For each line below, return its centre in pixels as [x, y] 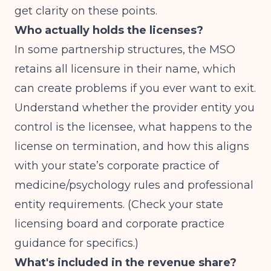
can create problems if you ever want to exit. [135, 88]
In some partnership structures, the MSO [125, 50]
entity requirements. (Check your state [119, 204]
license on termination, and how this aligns [132, 146]
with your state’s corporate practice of [117, 166]
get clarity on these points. [86, 11]
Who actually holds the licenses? [109, 30]
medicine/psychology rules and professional [134, 185]
